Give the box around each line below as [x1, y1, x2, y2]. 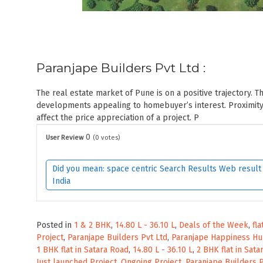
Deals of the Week [179, 220, 248, 231]
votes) [99, 134, 120, 142]
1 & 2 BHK [74, 220, 111, 231]
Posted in [36, 220, 74, 231]
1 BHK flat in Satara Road [36, 245, 129, 255]
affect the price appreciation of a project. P [36, 113, 199, 123]
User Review [46, 133, 83, 142]
